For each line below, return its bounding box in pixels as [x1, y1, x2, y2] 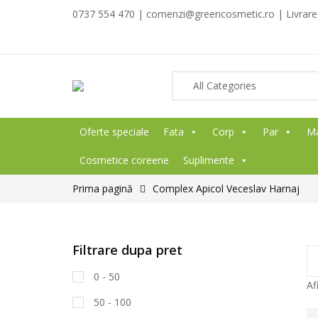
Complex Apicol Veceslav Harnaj [153, 182, 300, 195]
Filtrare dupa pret [72, 241, 182, 258]
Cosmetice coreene [79, 153, 169, 167]
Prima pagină [72, 182, 133, 195]
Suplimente [183, 153, 234, 167]
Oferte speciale [79, 125, 149, 138]
